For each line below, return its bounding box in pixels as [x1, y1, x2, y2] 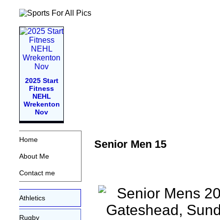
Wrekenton [23, 100, 60, 108]
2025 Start [25, 76, 58, 84]
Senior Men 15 [94, 138, 167, 151]
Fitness [29, 84, 55, 92]
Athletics [19, 193, 46, 202]
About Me [19, 152, 50, 160]
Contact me [19, 169, 55, 177]
